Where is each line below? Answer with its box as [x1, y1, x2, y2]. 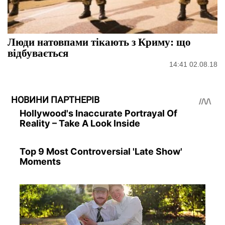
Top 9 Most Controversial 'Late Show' [19, 146, 182, 157]
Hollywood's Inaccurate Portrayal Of [19, 108, 177, 119]
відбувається [8, 45, 68, 61]
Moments [19, 156, 61, 167]
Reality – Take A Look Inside [19, 118, 140, 129]
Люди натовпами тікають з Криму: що [8, 34, 191, 50]
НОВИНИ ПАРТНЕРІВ [11, 94, 99, 105]
